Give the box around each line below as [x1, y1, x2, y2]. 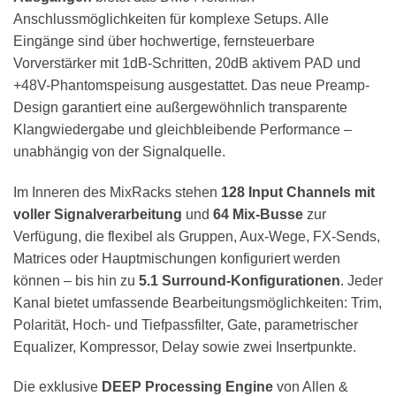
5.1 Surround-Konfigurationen [139, 272, 340, 288]
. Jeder [340, 272, 383, 288]
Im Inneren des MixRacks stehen [13, 184, 221, 200]
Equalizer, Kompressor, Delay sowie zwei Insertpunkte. [13, 339, 356, 354]
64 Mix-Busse [213, 206, 303, 222]
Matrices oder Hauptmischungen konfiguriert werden [13, 250, 340, 266]
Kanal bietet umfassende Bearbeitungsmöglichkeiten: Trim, [13, 294, 382, 310]
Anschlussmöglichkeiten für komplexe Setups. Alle [13, 11, 329, 27]
